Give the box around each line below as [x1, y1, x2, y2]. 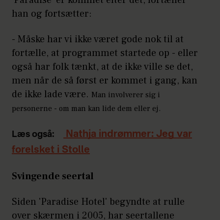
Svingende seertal [12, 169, 94, 183]
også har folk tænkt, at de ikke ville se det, [12, 60, 193, 73]
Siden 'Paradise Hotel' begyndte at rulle [12, 195, 185, 208]
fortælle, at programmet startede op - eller [12, 46, 198, 59]
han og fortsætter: [12, 7, 92, 20]
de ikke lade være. [12, 87, 91, 101]
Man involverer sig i [91, 89, 160, 100]
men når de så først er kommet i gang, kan [12, 74, 197, 87]
